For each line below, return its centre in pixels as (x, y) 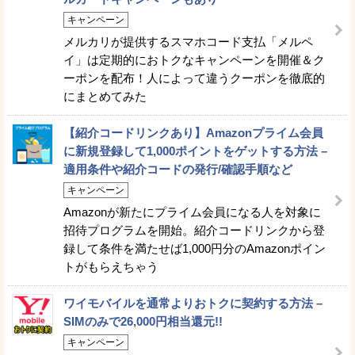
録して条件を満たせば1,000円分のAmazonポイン (195, 248)
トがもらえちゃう (111, 266)
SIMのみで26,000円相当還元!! (143, 321)
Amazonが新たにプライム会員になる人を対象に (192, 212)
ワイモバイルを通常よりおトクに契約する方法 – (193, 303)
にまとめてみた (105, 96)
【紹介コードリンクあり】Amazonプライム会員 (193, 132)
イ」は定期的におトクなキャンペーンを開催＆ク (194, 59)
